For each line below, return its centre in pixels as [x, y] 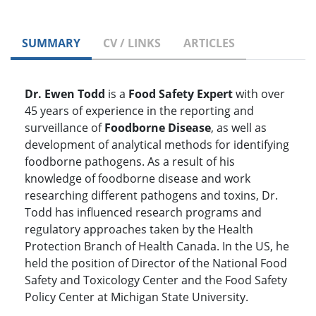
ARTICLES [209, 43]
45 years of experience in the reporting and [139, 111]
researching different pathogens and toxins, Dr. [151, 196]
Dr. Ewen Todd [65, 94]
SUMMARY [51, 43]
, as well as [239, 128]
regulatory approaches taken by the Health [139, 230]
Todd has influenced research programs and [143, 213]
